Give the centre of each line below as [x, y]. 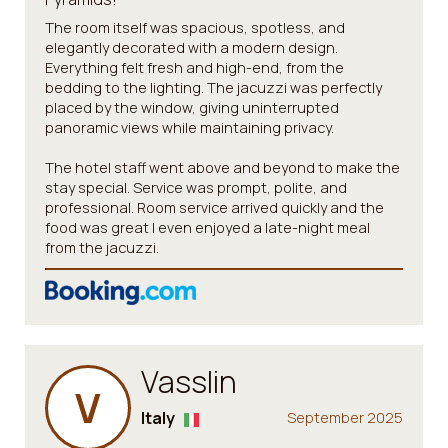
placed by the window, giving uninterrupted [192, 107]
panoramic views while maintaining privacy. [189, 127]
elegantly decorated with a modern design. [191, 47]
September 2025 [345, 417]
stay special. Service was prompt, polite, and [196, 187]
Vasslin [189, 381]
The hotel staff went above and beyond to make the [222, 167]
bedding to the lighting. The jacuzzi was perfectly [213, 87]
